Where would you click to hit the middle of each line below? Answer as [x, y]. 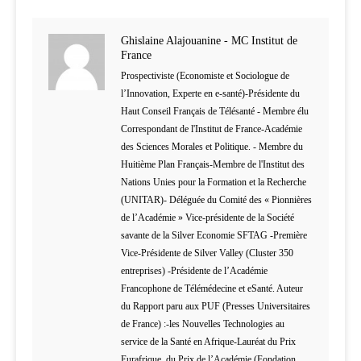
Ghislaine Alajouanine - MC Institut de [209, 41]
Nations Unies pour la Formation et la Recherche [214, 183]
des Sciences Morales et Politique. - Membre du [212, 147]
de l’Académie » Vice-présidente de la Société [207, 218]
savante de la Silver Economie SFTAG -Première [214, 236]
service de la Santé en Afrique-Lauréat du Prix [208, 342]
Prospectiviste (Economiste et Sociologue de [205, 76]
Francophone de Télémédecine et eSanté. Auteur [212, 289]
